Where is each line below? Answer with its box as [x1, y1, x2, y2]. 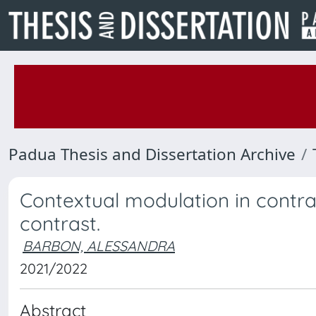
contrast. [20, 211, 100, 236]
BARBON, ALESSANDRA [23, 237, 175, 255]
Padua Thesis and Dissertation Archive [8, 143, 296, 165]
